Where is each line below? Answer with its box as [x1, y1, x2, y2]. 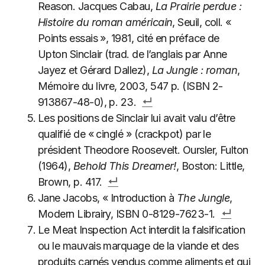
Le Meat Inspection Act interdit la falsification [38, 224, 245, 236]
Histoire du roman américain [38, 16, 173, 28]
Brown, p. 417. [38, 176, 102, 188]
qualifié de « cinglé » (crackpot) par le [38, 128, 211, 140]
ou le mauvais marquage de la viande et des [38, 240, 239, 252]
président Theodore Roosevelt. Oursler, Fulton [38, 144, 248, 156]
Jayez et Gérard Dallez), [38, 64, 152, 76]
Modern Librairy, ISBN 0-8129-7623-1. [38, 208, 215, 220]
